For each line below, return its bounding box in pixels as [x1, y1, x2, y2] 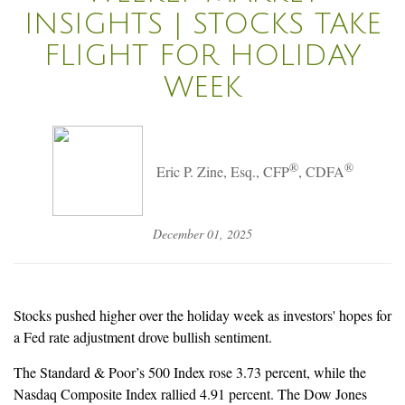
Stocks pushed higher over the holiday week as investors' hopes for [14, 305, 391, 325]
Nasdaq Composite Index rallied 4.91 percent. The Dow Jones [14, 383, 367, 403]
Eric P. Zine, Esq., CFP [155, 162, 289, 182]
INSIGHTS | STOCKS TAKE [24, 7, 381, 40]
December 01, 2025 [153, 224, 252, 242]
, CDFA [297, 162, 344, 182]
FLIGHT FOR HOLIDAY [43, 39, 362, 71]
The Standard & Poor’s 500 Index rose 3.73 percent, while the [14, 362, 366, 381]
